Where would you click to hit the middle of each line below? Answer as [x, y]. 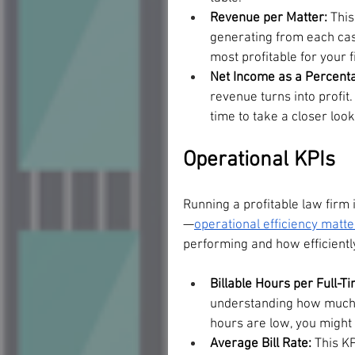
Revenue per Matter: [270, 18]
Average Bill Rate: [262, 344]
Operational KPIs [259, 160]
